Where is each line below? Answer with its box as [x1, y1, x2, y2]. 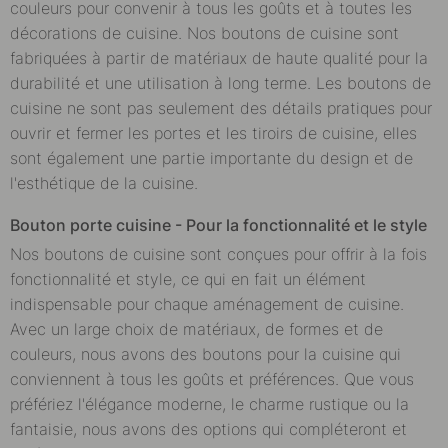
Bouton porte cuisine [10, 214, 171, 235]
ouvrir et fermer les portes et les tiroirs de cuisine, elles [10, 122, 417, 143]
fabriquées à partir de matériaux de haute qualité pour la [10, 47, 428, 68]
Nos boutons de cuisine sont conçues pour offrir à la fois [10, 243, 427, 264]
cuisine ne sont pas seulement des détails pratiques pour [10, 97, 432, 118]
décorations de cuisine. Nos [10, 22, 221, 43]
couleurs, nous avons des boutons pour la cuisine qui [10, 343, 401, 364]
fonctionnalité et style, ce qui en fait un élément [10, 268, 366, 289]
